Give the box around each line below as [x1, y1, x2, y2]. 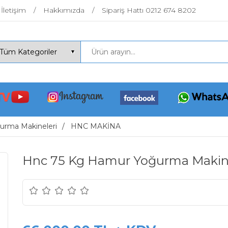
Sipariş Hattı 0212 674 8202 [102, 6, 196, 15]
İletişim [1, 6, 26, 15]
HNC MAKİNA [71, 122, 121, 131]
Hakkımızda [43, 6, 84, 15]
